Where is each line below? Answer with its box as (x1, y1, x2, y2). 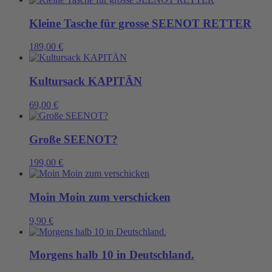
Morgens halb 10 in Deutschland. (29, 248, 194, 262)
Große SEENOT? (29, 132, 118, 146)
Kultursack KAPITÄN (29, 75, 142, 88)
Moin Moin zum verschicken (29, 191, 171, 204)
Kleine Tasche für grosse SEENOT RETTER (29, 16, 251, 30)
